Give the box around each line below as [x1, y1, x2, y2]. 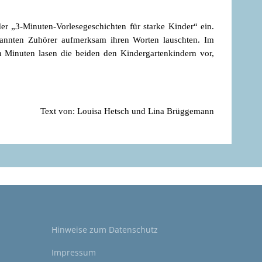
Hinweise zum [51, 224, 109, 235]
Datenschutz [109, 224, 158, 235]
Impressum [51, 247, 96, 258]
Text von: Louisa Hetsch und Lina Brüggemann [40, 106, 214, 116]
